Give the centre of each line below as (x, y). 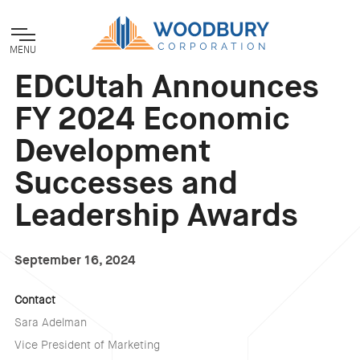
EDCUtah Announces (166, 87)
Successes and (126, 183)
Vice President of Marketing (87, 345)
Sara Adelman (50, 323)
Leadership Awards (156, 215)
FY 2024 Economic (152, 119)
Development (112, 151)
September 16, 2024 (74, 260)
